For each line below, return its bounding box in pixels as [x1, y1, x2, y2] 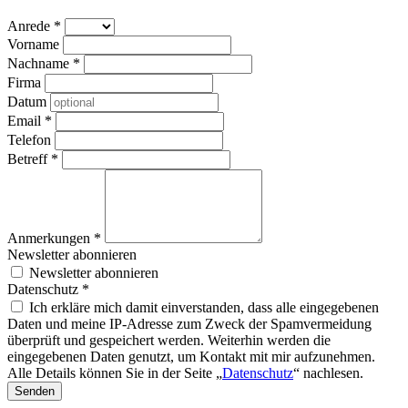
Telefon [7, 131, 55, 148]
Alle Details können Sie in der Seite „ [7, 364, 222, 381]
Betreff [7, 150, 51, 167]
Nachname [7, 55, 73, 71]
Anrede [7, 17, 54, 34]
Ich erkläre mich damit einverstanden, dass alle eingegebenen [25, 299, 379, 315]
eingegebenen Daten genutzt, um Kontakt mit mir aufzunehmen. [7, 348, 375, 364]
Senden [15, 383, 55, 398]
